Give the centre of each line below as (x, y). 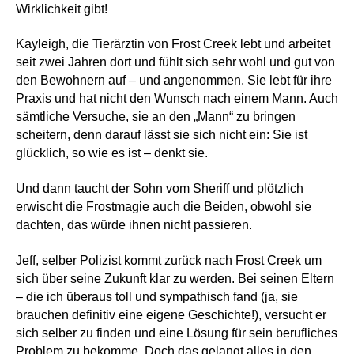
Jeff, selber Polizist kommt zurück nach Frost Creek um (169, 261)
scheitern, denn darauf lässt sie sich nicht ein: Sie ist (162, 135)
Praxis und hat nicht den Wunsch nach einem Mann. (162, 99)
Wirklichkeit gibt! (62, 9)
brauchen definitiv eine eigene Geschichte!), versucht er (171, 315)
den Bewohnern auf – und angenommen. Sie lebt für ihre (174, 81)
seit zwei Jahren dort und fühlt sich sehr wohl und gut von (175, 62)
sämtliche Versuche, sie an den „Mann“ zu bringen (156, 117)
